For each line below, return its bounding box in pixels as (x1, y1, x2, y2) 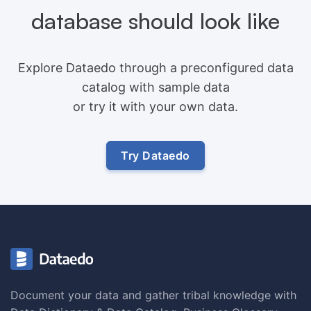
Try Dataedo (121, 148, 190, 162)
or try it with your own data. (73, 99, 238, 114)
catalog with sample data (81, 79, 230, 94)
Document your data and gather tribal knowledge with (10, 287, 296, 302)
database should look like (31, 6, 280, 35)
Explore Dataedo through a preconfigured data (17, 60, 294, 75)
